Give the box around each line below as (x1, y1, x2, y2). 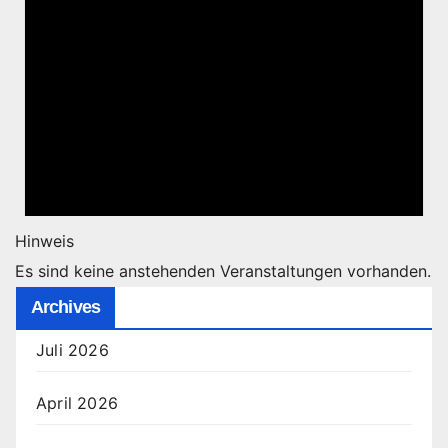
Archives (31, 296, 100, 317)
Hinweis (15, 230, 74, 251)
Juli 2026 (36, 339, 109, 360)
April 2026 (36, 392, 118, 413)
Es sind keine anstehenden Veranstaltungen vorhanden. (15, 260, 431, 281)
